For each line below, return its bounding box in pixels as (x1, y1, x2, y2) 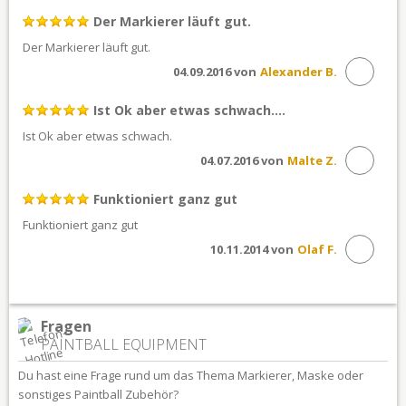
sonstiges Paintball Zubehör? (18, 385, 179, 402)
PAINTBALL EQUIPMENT (41, 333, 207, 354)
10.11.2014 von (210, 240, 294, 257)
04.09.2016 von (173, 63, 256, 80)
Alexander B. (260, 63, 337, 80)
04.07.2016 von (200, 151, 284, 169)
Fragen (41, 315, 92, 336)
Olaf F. (297, 240, 337, 257)
